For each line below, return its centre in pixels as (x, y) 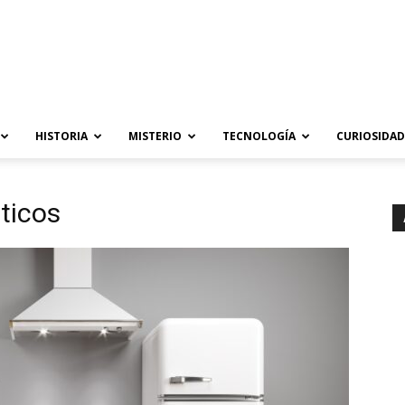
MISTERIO (155, 136)
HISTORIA (61, 136)
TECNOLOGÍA (259, 136)
